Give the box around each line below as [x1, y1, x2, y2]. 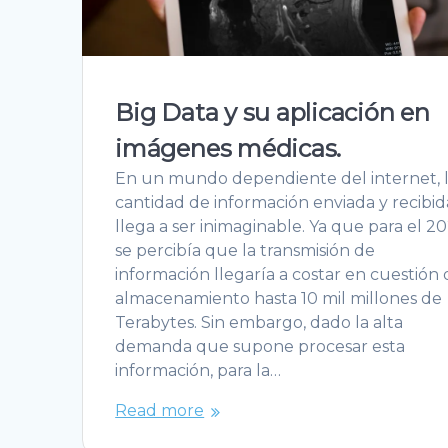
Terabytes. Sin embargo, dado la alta [115, 312, 404, 332]
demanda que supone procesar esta [115, 336, 406, 356]
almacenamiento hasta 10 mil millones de [115, 288, 443, 308]
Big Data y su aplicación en [115, 97, 430, 127]
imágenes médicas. [115, 133, 342, 163]
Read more [115, 400, 205, 420]
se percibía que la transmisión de [115, 240, 376, 260]
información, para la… [115, 360, 282, 380]
